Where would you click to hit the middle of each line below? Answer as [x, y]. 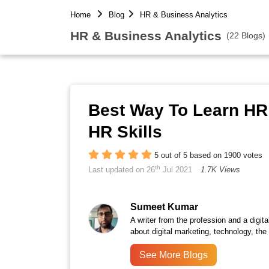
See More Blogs [174, 255]
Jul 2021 [176, 170]
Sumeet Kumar [164, 207]
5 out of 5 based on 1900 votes [208, 155]
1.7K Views [220, 170]
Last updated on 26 [122, 170]
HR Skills [125, 132]
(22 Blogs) [246, 35]
